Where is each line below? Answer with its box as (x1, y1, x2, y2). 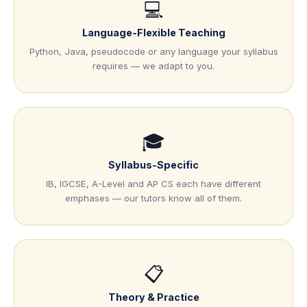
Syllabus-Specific (108, 158, 199, 171)
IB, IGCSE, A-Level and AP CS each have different (46, 178, 261, 190)
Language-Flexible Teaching (82, 26, 225, 38)
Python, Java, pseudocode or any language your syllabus (29, 45, 278, 57)
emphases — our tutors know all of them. (65, 193, 242, 204)
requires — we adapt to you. (93, 60, 214, 71)
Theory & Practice (108, 291, 199, 304)
